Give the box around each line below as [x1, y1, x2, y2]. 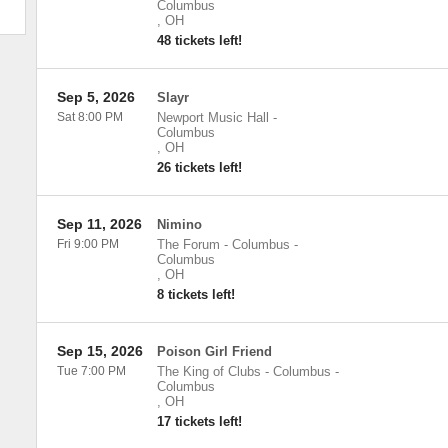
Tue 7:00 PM [56, 364, 126, 378]
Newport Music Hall [156, 110, 269, 125]
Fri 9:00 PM [56, 237, 119, 251]
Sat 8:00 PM [56, 110, 123, 124]
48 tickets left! [156, 33, 242, 48]
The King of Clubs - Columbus [156, 364, 331, 379]
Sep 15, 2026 [56, 343, 143, 359]
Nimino [156, 217, 202, 232]
